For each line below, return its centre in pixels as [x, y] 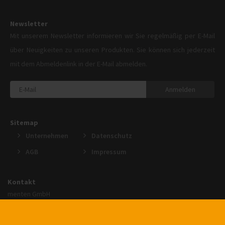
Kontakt [22, 182]
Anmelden [180, 90]
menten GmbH [29, 194]
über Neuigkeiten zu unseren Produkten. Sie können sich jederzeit [113, 50]
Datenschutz [110, 136]
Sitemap [24, 123]
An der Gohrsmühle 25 [40, 208]
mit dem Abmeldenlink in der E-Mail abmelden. [79, 64]
